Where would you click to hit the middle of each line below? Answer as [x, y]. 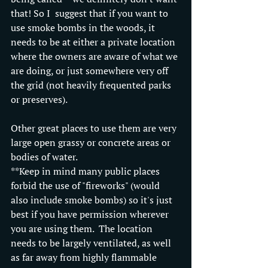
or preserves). [40, 99]
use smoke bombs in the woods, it [84, 27]
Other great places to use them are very [95, 128]
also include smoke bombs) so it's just [93, 200]
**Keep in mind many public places [86, 171]
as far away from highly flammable [85, 257]
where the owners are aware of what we [95, 56]
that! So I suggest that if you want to [91, 13]
